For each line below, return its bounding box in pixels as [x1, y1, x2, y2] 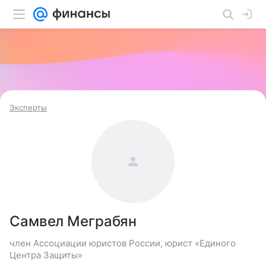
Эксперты [9, 103, 47, 112]
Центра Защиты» [9, 249, 83, 261]
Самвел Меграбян [9, 213, 137, 230]
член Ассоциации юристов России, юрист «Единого [9, 237, 236, 249]
